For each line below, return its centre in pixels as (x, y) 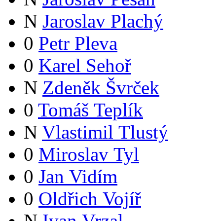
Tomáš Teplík (91, 110)
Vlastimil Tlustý (105, 132)
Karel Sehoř (85, 66)
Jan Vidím (78, 177)
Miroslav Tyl (89, 154)
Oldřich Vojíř (90, 199)
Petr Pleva (78, 43)
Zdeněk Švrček (101, 88)
